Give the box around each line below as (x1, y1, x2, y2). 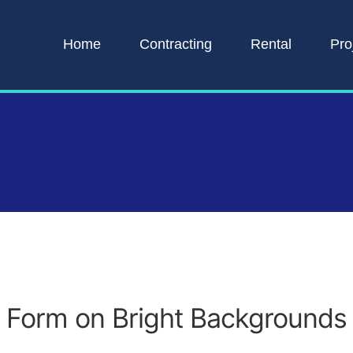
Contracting (139, 36, 212, 53)
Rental (251, 36, 292, 53)
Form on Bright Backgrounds (6, 301, 347, 334)
